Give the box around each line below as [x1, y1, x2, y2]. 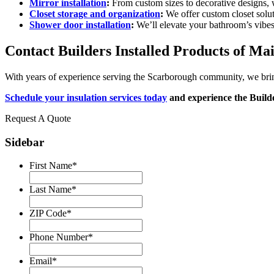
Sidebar [5, 135, 44, 149]
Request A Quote [5, 113, 71, 124]
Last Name [29, 184, 72, 195]
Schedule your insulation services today [5, 92, 167, 103]
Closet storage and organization [29, 9, 160, 20]
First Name [29, 160, 72, 171]
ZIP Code [29, 208, 67, 219]
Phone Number [29, 232, 88, 243]
